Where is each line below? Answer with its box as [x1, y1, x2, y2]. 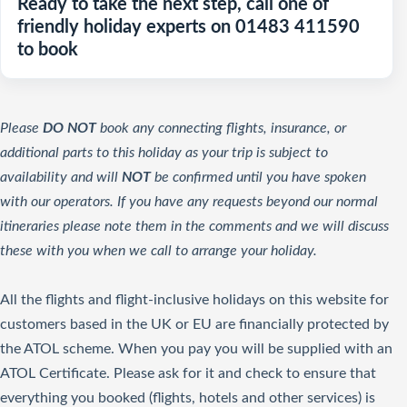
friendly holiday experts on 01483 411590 [17, 18, 360, 36]
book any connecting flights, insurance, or [96, 121, 346, 135]
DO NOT [43, 121, 96, 135]
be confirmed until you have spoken [151, 170, 366, 184]
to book [17, 41, 78, 59]
